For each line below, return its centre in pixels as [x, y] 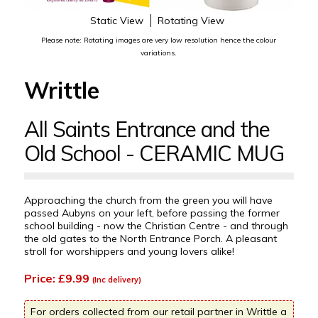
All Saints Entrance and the [147, 129]
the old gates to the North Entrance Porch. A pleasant [150, 238]
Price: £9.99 [58, 278]
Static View [116, 20]
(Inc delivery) [116, 279]
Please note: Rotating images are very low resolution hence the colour [159, 40]
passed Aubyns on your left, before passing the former [152, 213]
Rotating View [191, 20]
